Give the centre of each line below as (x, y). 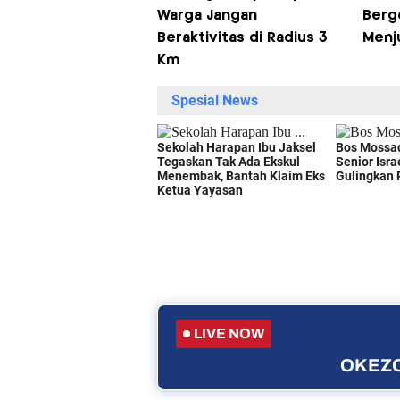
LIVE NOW (229, 334)
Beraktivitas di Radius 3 (242, 38)
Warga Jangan (207, 16)
